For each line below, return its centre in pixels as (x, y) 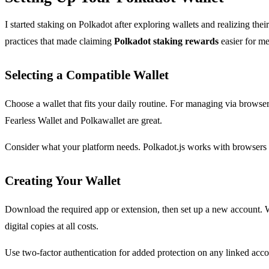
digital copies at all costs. (52, 226)
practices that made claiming (59, 41)
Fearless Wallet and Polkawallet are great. (83, 120)
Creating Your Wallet (63, 180)
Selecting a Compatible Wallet (87, 74)
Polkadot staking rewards (166, 41)
